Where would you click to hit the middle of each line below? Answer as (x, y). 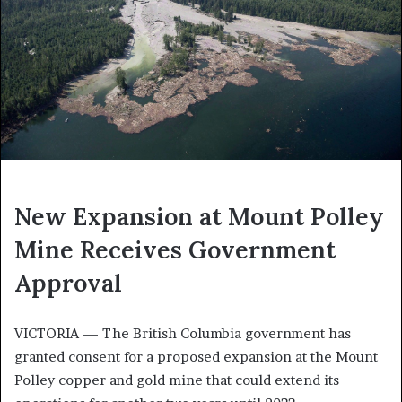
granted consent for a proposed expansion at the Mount (196, 357)
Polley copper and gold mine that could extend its (177, 380)
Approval (68, 283)
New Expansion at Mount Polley (199, 217)
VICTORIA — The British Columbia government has (183, 334)
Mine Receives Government (175, 250)
